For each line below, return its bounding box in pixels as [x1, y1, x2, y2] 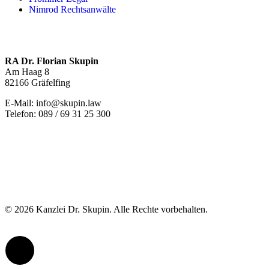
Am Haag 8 [5, 66, 49, 77]
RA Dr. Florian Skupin [5, 55, 98, 66]
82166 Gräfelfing [5, 77, 70, 88]
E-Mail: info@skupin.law [5, 97, 101, 108]
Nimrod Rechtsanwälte [29, 4, 116, 14]
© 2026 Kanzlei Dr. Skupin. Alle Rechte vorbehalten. [5, 204, 208, 214]
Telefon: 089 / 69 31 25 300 [5, 108, 110, 119]
